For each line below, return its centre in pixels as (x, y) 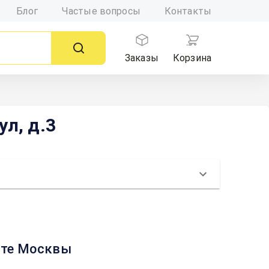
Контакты (188, 11)
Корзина (192, 58)
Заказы (142, 58)
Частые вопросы (101, 11)
